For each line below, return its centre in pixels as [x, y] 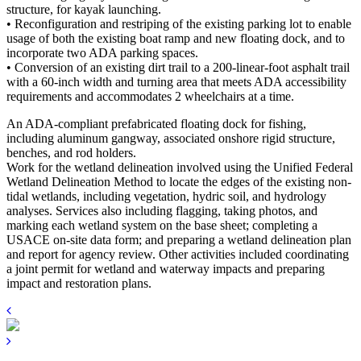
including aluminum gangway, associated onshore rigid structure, [171, 138]
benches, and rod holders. [71, 152]
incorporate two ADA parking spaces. [102, 52]
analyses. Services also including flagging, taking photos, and [162, 210]
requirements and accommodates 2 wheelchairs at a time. [150, 96]
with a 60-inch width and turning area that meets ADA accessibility [176, 81]
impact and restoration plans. [79, 283]
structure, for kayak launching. [84, 9]
